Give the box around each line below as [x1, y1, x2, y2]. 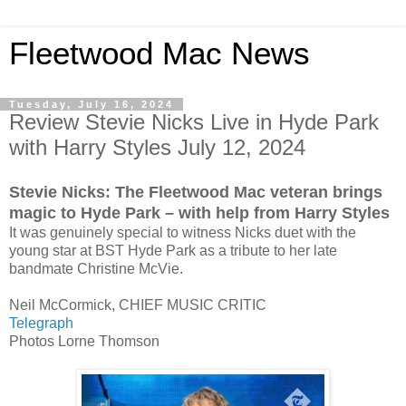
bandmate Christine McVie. [9, 260, 183, 276]
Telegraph [9, 314, 73, 331]
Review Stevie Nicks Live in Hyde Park [9, 110, 379, 134]
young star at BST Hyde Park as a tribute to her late [9, 242, 337, 258]
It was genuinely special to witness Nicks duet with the [9, 224, 356, 240]
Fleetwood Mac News [9, 36, 310, 71]
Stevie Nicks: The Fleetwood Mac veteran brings [9, 182, 382, 201]
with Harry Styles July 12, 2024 [9, 135, 305, 159]
